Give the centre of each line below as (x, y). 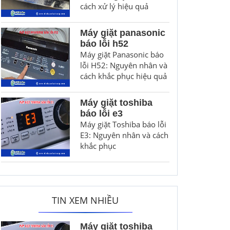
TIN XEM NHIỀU (85, 200)
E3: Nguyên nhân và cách (124, 135)
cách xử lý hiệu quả (114, 6)
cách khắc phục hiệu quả (123, 76)
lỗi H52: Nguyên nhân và (123, 65)
